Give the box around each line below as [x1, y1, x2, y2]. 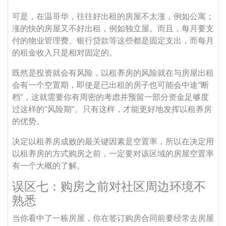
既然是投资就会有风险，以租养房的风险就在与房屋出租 [12, 68, 214, 78]
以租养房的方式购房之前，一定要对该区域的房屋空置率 [12, 148, 214, 158]
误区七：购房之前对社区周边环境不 [12, 179, 206, 194]
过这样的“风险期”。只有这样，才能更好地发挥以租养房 [12, 104, 212, 114]
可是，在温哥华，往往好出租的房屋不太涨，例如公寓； [12, 11, 214, 21]
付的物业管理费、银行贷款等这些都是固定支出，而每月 [12, 35, 214, 45]
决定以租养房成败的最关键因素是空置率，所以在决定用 [12, 136, 214, 146]
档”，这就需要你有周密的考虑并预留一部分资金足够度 [12, 92, 209, 102]
